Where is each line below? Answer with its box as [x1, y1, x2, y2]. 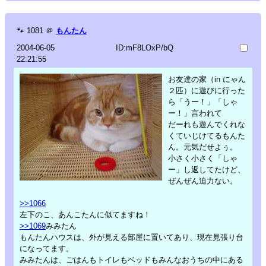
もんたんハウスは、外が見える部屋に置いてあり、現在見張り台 [20, 232, 243, 242]
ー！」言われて [168, 108, 222, 118]
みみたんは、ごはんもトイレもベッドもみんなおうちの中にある [20, 255, 243, 264]
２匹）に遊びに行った [168, 85, 245, 95]
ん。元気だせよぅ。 [168, 142, 237, 151]
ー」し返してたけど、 [168, 164, 245, 174]
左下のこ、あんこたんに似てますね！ [20, 210, 151, 219]
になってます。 [20, 243, 74, 253]
